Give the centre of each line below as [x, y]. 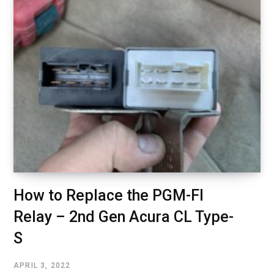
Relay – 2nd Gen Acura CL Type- [124, 217]
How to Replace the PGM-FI [109, 196]
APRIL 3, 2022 [42, 266]
